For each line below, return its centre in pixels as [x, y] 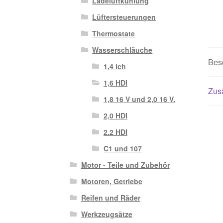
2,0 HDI [115, 116]
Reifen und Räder [111, 198]
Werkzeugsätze [107, 214]
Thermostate [114, 34]
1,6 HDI [115, 83]
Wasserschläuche [122, 50]
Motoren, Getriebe [111, 181]
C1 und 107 [122, 149]
